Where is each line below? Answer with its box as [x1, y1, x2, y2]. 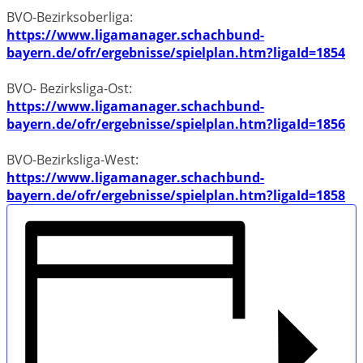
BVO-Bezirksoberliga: [6, 7, 133, 26]
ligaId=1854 [273, 43, 345, 62]
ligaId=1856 [273, 114, 345, 133]
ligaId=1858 [273, 186, 345, 204]
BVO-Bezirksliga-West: [6, 150, 139, 169]
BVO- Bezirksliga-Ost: [6, 79, 132, 97]
